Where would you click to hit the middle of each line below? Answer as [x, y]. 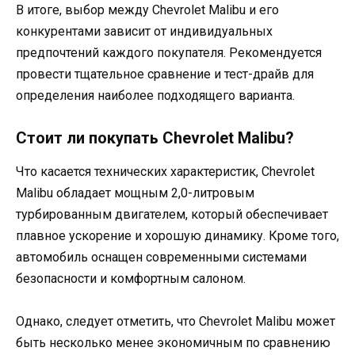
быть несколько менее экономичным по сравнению [173, 342]
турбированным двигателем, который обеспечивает [172, 214]
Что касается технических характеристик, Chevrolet [165, 171]
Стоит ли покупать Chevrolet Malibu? [155, 137]
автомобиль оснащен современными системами [161, 257]
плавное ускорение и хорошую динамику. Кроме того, [177, 235]
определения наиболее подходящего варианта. [155, 95]
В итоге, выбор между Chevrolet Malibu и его [147, 10]
